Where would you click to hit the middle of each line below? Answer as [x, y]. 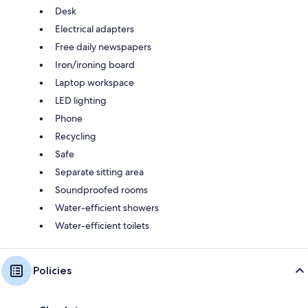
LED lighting [81, 100]
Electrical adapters [95, 29]
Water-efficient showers [107, 207]
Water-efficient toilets [102, 225]
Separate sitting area [99, 172]
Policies [52, 270]
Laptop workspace [95, 82]
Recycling [76, 136]
